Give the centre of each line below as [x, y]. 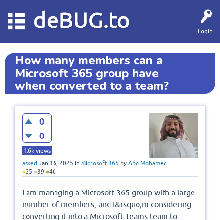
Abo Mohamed [148, 163]
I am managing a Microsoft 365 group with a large [109, 193]
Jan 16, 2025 [56, 163]
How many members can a [89, 60]
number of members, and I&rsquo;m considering [107, 205]
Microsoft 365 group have [87, 73]
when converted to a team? [92, 86]
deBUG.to [82, 20]
